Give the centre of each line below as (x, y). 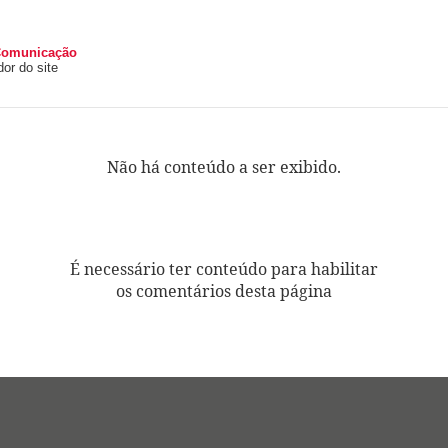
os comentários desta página (224, 290)
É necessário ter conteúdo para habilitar (224, 268)
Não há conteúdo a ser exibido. (224, 166)
